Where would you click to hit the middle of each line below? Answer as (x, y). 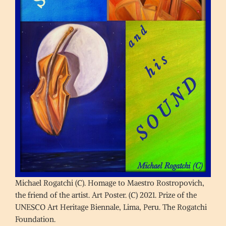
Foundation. (35, 219)
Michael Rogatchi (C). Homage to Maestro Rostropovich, (110, 183)
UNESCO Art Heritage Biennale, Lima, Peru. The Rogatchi (111, 207)
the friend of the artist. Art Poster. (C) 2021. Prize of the (106, 195)
